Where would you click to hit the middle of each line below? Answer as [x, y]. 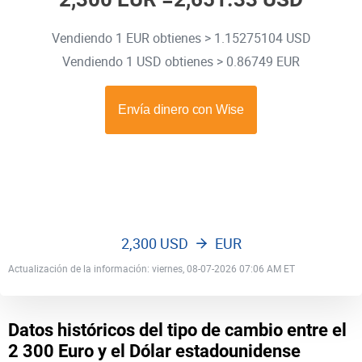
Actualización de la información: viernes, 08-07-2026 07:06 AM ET [152, 268]
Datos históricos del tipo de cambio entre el [177, 330]
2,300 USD [154, 243]
